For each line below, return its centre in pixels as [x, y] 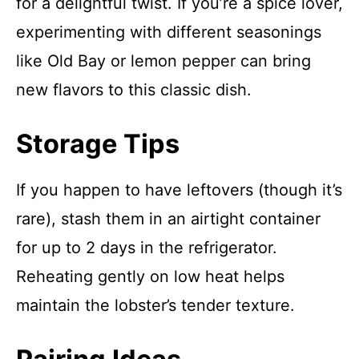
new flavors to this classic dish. [134, 90]
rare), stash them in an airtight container [168, 219]
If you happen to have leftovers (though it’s [179, 190]
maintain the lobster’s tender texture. [155, 305]
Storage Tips [98, 144]
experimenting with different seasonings [169, 32]
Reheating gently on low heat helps [150, 276]
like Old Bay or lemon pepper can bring [163, 61]
